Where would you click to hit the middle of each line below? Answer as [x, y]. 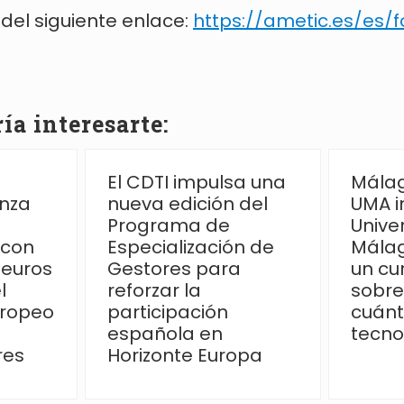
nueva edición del [188, 204]
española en [165, 334]
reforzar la [154, 291]
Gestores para [174, 269]
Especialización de [191, 248]
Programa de [169, 226]
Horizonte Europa [185, 356]
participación [168, 312]
